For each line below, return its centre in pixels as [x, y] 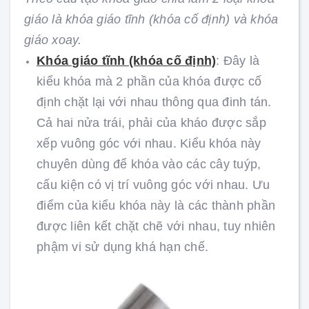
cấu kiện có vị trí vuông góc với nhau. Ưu [153, 185]
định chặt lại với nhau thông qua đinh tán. [154, 102]
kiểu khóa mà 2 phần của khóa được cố [149, 81]
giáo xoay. [53, 40]
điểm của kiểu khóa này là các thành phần [156, 206]
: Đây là [238, 61]
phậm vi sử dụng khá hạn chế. [122, 247]
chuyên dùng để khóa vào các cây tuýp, [149, 164]
